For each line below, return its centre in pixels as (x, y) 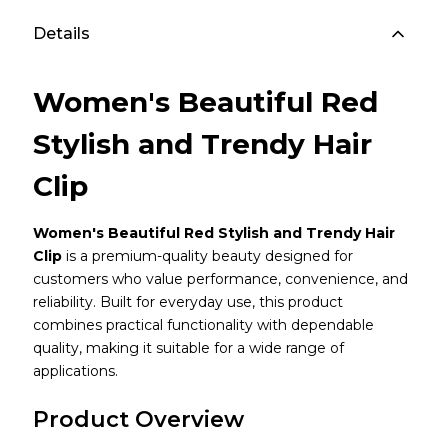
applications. (75, 371)
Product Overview (138, 420)
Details (61, 34)
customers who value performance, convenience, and (220, 279)
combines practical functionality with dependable (203, 325)
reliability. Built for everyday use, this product (187, 302)
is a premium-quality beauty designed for (207, 256)
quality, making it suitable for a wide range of (188, 348)
